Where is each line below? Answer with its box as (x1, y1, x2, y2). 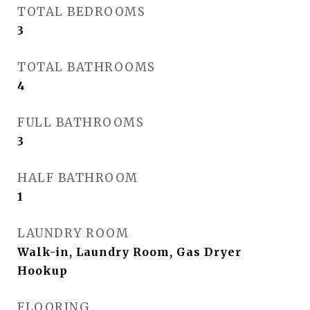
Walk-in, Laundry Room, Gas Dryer (17, 245, 241, 259)
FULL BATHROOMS (17, 115, 144, 131)
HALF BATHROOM (17, 170, 138, 186)
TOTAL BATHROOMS (17, 60, 156, 75)
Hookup (17, 264, 68, 278)
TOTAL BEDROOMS (17, 4, 145, 20)
